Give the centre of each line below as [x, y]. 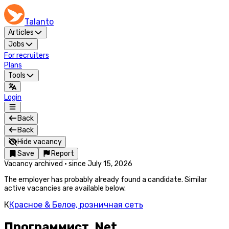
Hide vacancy [39, 142]
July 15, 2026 [110, 164]
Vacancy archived [33, 164]
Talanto [39, 22]
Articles [21, 32]
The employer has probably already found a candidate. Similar [106, 180]
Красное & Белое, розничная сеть [76, 205]
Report [63, 154]
